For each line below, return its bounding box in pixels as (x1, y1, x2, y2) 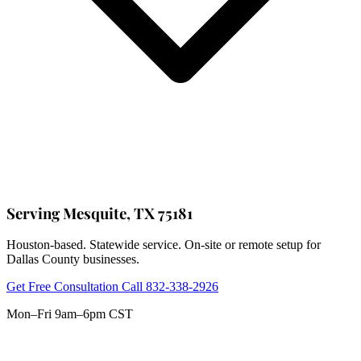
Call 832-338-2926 (122, 280, 218, 294)
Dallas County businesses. (6, 252, 139, 267)
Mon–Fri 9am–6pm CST (6, 307, 133, 322)
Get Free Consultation (6, 280, 122, 294)
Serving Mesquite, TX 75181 (6, 202, 193, 223)
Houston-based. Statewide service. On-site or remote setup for (6, 238, 321, 252)
